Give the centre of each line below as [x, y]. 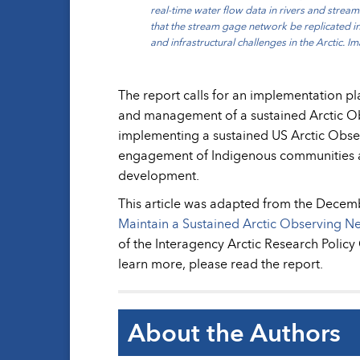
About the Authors [234, 333]
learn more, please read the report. [221, 264]
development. [159, 175]
